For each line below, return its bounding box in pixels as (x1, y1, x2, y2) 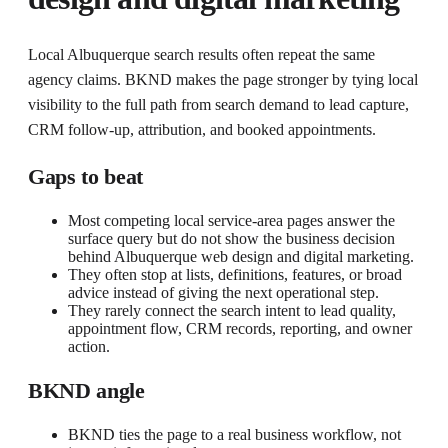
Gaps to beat (28, 163, 144, 189)
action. (68, 337, 110, 355)
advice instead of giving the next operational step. (68, 283, 379, 301)
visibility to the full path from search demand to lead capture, (28, 95, 409, 113)
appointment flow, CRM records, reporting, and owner (68, 319, 412, 337)
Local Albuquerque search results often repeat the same (28, 45, 375, 63)
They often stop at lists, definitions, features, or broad (68, 265, 402, 283)
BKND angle (28, 377, 145, 403)
